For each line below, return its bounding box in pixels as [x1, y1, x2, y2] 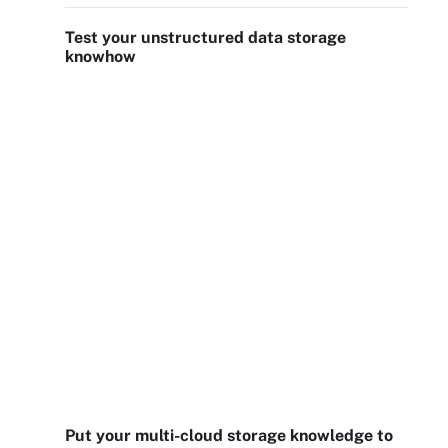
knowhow [65, 47, 136, 66]
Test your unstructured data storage [65, 28, 346, 47]
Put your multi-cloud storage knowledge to [65, 426, 393, 445]
